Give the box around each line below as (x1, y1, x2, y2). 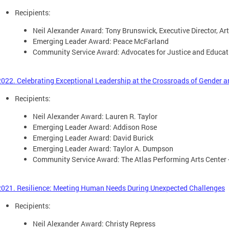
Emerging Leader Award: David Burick (33, 132, 153, 143)
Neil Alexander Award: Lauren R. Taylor (33, 111, 157, 121)
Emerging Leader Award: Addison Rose (33, 122, 157, 132)
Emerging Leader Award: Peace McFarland (33, 36, 169, 46)
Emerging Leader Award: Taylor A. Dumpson (33, 143, 173, 153)
